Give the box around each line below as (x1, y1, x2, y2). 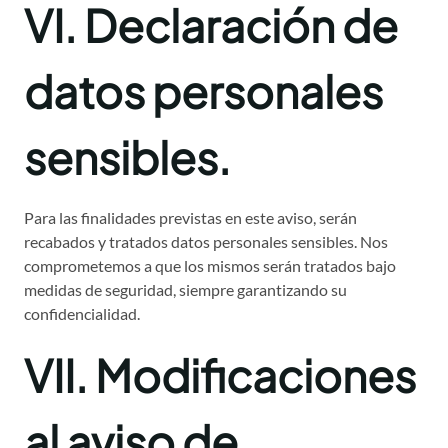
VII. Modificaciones (24, 347, 416, 404)
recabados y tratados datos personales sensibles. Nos (24, 232, 388, 252)
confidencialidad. (24, 304, 140, 324)
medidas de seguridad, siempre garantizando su (24, 280, 347, 300)
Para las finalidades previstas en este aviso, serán (24, 208, 357, 228)
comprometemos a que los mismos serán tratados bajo (24, 256, 396, 276)
